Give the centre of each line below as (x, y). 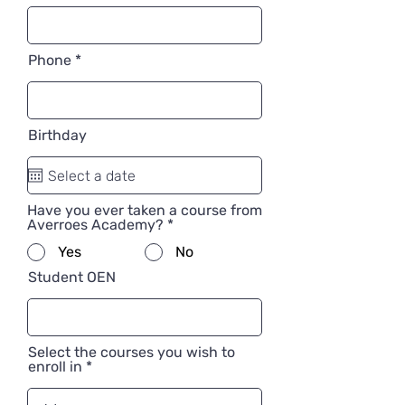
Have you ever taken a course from (145, 210)
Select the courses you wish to (132, 352)
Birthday (57, 135)
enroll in (55, 367)
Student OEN (72, 277)
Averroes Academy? (95, 225)
